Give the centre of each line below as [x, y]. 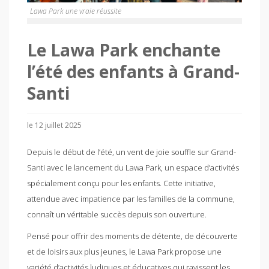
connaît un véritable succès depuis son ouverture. [117, 214]
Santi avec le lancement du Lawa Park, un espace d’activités [133, 167]
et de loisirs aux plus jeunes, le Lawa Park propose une [124, 251]
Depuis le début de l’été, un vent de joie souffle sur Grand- [131, 152]
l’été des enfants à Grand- [133, 71]
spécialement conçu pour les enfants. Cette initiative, [121, 183]
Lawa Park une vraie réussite [76, 11]
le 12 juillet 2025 [54, 125]
